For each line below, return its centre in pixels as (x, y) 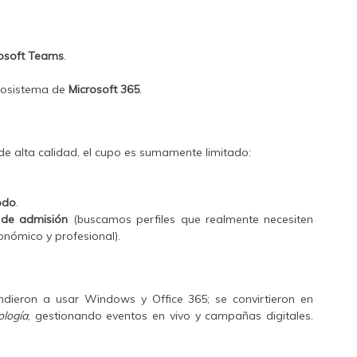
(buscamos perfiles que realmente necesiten (191, 220)
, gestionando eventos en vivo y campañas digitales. (171, 316)
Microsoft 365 (104, 90)
